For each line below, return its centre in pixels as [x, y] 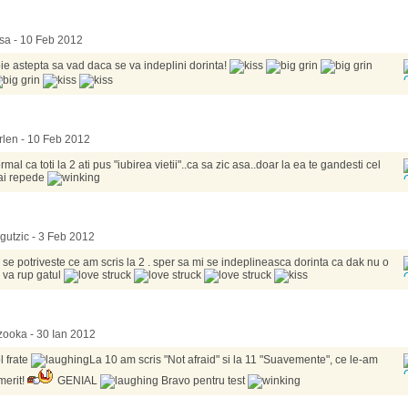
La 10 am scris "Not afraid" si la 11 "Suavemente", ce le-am [233, 360]
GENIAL [77, 381]
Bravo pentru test [203, 381]
